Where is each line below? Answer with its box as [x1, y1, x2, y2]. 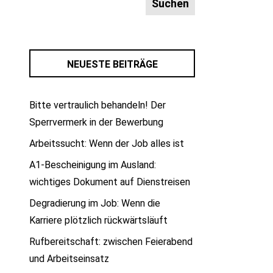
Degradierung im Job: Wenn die [29, 197, 160, 210]
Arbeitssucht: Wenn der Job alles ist [29, 138, 184, 150]
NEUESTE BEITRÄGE [66, 58, 158, 71]
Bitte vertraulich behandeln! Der [29, 99, 166, 112]
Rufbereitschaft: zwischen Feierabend [29, 236, 193, 248]
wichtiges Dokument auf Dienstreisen [29, 176, 190, 188]
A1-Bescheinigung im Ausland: [29, 159, 156, 171]
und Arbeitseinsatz [29, 253, 109, 265]
